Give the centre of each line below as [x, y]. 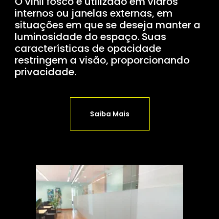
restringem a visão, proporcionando [102, 60]
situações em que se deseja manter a [108, 25]
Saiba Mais [109, 114]
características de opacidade [88, 48]
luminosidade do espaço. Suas [90, 36]
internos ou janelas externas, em [94, 13]
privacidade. [45, 72]
